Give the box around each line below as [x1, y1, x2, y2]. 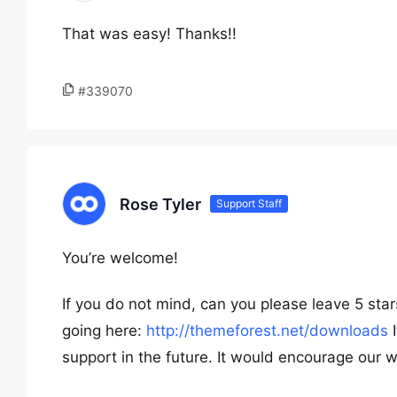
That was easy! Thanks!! [62, 25, 237, 43]
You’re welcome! [62, 249, 178, 267]
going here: [62, 322, 146, 339]
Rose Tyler [120, 194, 201, 214]
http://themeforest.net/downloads [146, 322, 388, 339]
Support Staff [216, 197, 282, 210]
